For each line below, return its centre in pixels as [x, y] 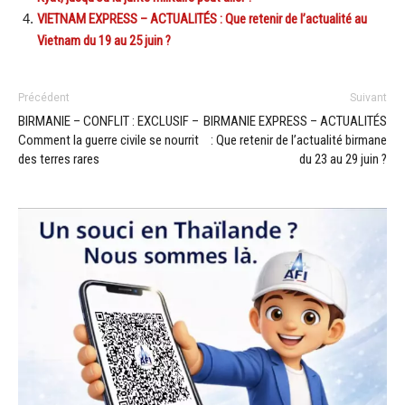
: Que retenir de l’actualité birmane [299, 140]
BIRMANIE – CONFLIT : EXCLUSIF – [108, 121]
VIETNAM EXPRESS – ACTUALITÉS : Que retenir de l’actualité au [202, 19]
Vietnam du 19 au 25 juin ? [104, 40]
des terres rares [59, 159]
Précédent [44, 97]
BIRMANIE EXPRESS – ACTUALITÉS [295, 121]
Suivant [368, 97]
